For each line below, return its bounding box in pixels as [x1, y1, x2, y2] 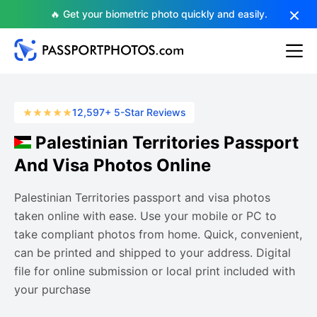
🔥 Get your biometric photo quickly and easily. [50, 8, 267, 20]
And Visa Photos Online [14, 155, 211, 175]
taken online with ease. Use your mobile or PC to [14, 209, 277, 223]
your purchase [14, 282, 91, 296]
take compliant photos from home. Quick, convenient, [14, 227, 302, 241]
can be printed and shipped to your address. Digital [14, 246, 291, 260]
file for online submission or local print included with [14, 264, 295, 278]
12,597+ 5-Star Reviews [72, 106, 186, 118]
